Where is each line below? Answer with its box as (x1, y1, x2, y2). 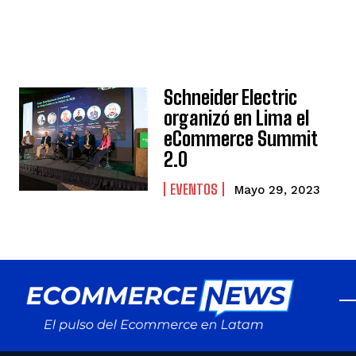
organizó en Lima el (164, 106, 310, 130)
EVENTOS (170, 180, 219, 199)
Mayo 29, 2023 (234, 183, 321, 198)
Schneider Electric (164, 86, 298, 110)
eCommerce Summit (164, 127, 319, 151)
